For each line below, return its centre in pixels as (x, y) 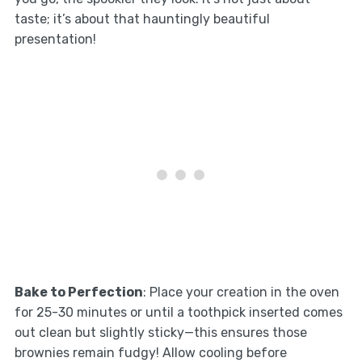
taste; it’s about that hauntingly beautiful (142, 19)
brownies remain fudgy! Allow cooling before (150, 352)
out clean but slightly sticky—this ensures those (160, 332)
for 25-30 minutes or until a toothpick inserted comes (178, 312)
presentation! (55, 39)
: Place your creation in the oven (241, 292)
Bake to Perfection (78, 292)
